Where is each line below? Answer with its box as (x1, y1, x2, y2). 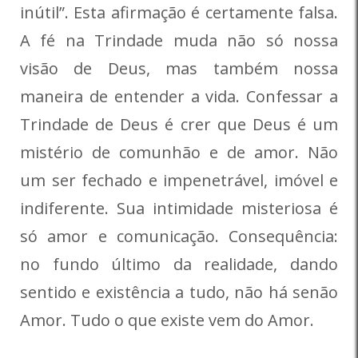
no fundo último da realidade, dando (20, 253, 338, 276)
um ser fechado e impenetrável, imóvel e (20, 169, 338, 192)
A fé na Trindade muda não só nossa (20, 30, 338, 52)
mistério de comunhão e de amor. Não (20, 141, 338, 164)
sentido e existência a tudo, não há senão (20, 281, 338, 304)
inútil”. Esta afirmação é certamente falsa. (20, 2, 338, 24)
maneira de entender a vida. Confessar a (20, 86, 338, 108)
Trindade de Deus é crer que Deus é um (20, 113, 338, 136)
